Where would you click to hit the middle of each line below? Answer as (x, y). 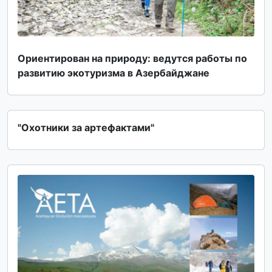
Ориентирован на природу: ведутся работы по (132, 59)
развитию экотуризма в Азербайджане (114, 73)
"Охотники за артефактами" (86, 128)
